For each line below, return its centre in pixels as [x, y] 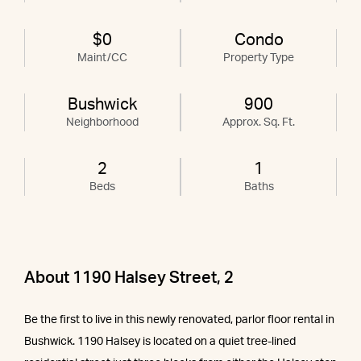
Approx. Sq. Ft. [259, 122]
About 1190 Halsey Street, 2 [129, 278]
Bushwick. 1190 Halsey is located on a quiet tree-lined [160, 341]
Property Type [259, 58]
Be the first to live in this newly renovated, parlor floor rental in [179, 320]
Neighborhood [102, 122]
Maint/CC [102, 58]
